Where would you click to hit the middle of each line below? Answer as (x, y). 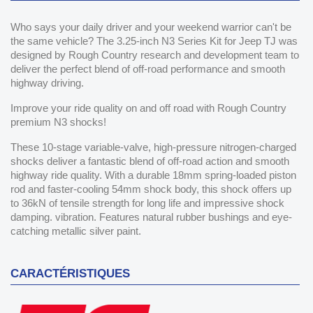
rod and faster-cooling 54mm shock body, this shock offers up (151, 189)
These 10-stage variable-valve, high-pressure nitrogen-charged (153, 147)
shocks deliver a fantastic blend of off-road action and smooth (150, 161)
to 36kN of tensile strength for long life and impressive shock (147, 203)
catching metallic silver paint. (76, 231)
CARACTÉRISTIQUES (70, 273)
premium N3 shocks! (58, 122)
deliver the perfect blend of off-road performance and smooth (148, 68)
